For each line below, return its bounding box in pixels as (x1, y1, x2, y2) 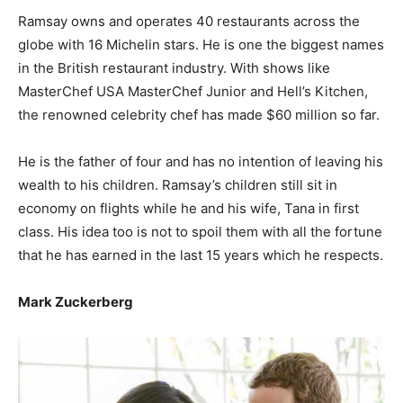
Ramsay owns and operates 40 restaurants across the (18, 12, 360, 30)
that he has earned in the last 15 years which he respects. (18, 246, 383, 264)
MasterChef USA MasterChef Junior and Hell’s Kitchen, (18, 82, 368, 100)
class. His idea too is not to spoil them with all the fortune (18, 222, 382, 240)
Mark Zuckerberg (18, 292, 133, 310)
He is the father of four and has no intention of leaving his (18, 152, 383, 170)
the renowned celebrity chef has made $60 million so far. (18, 105, 380, 123)
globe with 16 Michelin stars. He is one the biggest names (18, 35, 384, 53)
